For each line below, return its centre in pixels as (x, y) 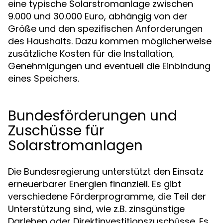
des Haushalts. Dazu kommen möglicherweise (110, 41)
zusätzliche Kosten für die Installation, (91, 54)
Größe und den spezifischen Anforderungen (105, 29)
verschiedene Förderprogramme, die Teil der (107, 196)
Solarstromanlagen (75, 146)
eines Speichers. (44, 78)
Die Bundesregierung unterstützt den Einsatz (106, 171)
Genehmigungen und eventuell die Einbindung (109, 66)
